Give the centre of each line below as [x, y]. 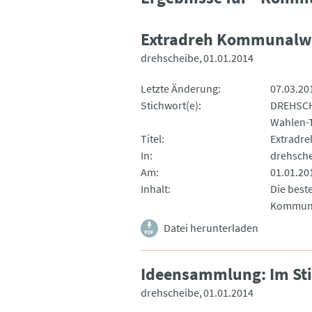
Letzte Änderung [179, 88]
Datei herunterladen [211, 227]
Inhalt [154, 188]
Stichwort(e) [170, 105]
